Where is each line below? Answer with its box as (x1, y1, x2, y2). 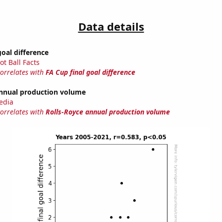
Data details (78, 19, 144, 34)
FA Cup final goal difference (45, 67, 135, 77)
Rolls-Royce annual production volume (45, 107, 170, 117)
